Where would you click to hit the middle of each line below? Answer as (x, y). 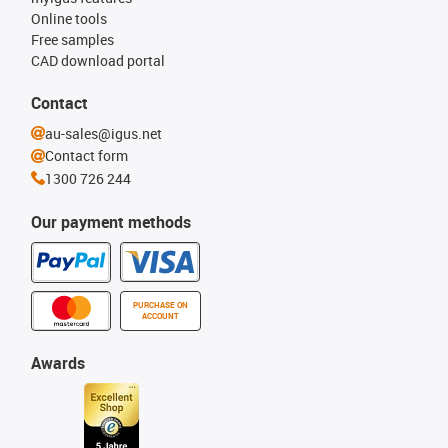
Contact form (86, 155)
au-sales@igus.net (103, 133)
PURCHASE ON (160, 305)
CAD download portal (98, 60)
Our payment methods (111, 222)
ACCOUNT (160, 316)
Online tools (69, 18)
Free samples (72, 39)
